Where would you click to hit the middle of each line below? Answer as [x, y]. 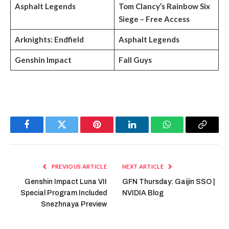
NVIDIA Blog [143, 193]
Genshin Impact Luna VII [66, 182]
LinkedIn [148, 132]
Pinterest [112, 132]
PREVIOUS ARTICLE [78, 167]
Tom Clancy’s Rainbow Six [164, 6]
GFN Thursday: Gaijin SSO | [169, 182]
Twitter [74, 132]
